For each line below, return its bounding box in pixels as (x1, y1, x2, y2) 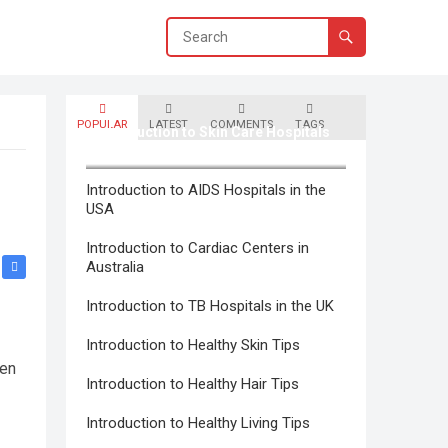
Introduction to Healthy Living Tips (86, 414, 310, 432)
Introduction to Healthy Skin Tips (86, 336, 300, 354)
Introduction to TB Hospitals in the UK (86, 297, 334, 315)
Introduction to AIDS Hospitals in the (86, 181, 326, 199)
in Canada (96, 142, 162, 158)
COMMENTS (210, 118, 273, 131)
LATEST (149, 118, 188, 131)
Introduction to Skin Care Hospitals (96, 124, 330, 140)
